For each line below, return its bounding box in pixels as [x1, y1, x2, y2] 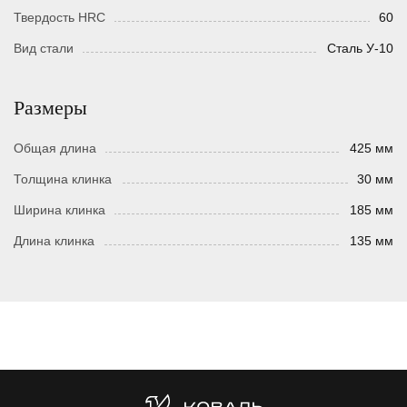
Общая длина [14, 141, 96, 156]
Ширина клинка [14, 203, 105, 218]
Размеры [14, 96, 87, 120]
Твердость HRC [14, 10, 105, 25]
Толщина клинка [14, 172, 112, 187]
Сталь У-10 [327, 41, 393, 56]
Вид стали [14, 41, 74, 56]
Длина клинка [14, 233, 94, 249]
